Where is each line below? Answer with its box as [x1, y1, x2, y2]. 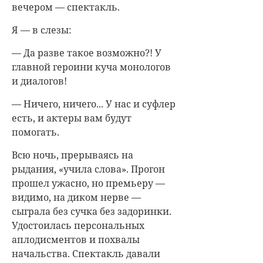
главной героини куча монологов [12, 60, 171, 73]
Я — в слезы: [12, 23, 72, 36]
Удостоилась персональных [12, 219, 144, 232]
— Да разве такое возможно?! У [12, 46, 161, 59]
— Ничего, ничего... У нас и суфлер [12, 97, 176, 110]
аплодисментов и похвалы [12, 233, 140, 246]
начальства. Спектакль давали [12, 247, 160, 260]
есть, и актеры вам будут [12, 112, 131, 124]
